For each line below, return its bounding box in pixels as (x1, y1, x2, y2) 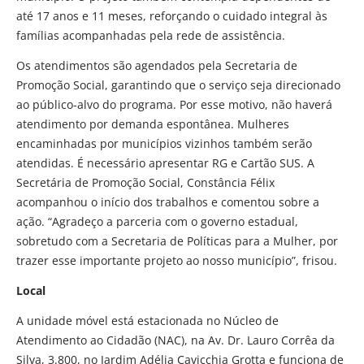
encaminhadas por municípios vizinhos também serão (16, 136, 312, 152)
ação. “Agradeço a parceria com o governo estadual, (16, 214, 298, 230)
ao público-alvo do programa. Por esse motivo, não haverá (16, 97, 332, 113)
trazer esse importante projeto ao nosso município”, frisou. (16, 253, 337, 269)
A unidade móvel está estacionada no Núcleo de (16, 313, 279, 329)
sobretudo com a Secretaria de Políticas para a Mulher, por (16, 233, 338, 249)
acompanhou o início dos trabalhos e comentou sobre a (16, 194, 319, 210)
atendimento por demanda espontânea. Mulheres (16, 116, 289, 132)
